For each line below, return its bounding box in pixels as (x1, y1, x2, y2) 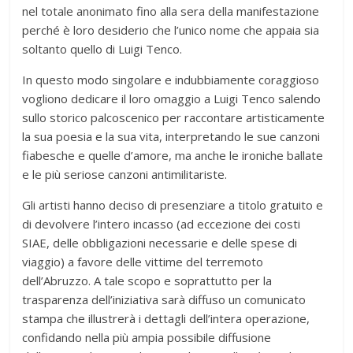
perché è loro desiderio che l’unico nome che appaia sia (22, 21, 320, 38)
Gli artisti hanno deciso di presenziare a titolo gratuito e (22, 196, 324, 213)
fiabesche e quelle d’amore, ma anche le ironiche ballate (22, 147, 324, 163)
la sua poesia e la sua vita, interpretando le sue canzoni (22, 128, 321, 144)
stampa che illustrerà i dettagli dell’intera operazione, (22, 310, 310, 326)
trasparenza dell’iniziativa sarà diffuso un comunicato (22, 291, 307, 307)
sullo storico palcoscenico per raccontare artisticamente (22, 109, 325, 125)
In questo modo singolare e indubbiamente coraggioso (22, 71, 320, 87)
